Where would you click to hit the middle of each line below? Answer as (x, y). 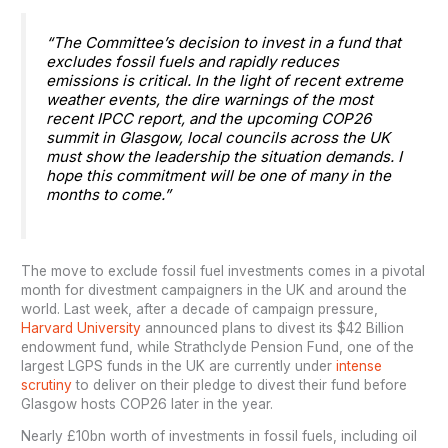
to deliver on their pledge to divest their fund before (240, 384)
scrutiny (47, 384)
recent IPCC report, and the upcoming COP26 (209, 119)
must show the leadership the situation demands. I (224, 157)
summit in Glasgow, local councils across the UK (218, 138)
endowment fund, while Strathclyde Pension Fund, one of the (218, 346)
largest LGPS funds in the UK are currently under (179, 365)
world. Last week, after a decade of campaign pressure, (200, 308)
